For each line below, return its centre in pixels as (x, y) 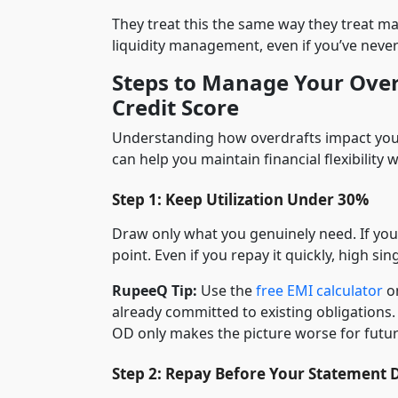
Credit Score (175, 107)
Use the (227, 290)
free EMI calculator (319, 290)
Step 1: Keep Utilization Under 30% (240, 199)
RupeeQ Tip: (155, 290)
